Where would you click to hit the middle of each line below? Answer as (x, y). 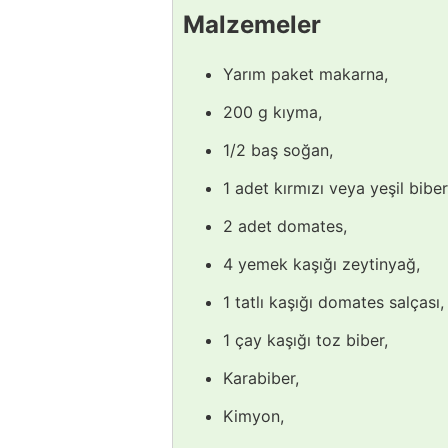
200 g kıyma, (272, 111)
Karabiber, (261, 377)
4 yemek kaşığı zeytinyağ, (321, 263)
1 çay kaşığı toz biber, (305, 339)
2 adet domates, (285, 225)
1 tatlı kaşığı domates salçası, (333, 301)
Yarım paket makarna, (305, 73)
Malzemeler (252, 24)
